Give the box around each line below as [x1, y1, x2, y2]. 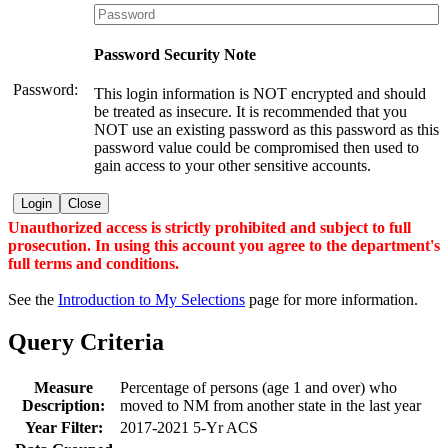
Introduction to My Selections [58, 290, 245, 308]
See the [8, 290, 58, 308]
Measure [34, 378, 93, 396]
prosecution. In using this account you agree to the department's [8, 236, 440, 254]
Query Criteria [8, 328, 164, 355]
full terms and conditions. [8, 254, 179, 272]
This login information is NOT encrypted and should [94, 85, 426, 103]
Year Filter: [24, 418, 103, 436]
